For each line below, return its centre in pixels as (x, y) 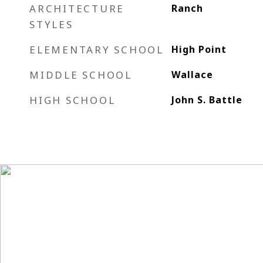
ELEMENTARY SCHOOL (97, 50)
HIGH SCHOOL (73, 100)
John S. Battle (207, 100)
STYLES (51, 24)
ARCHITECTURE (77, 9)
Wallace (192, 75)
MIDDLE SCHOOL (81, 75)
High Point (199, 49)
